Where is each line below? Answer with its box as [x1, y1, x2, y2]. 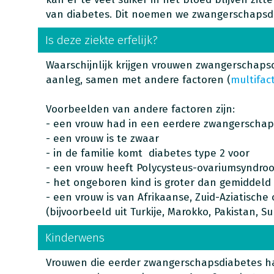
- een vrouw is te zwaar [45, 132, 165, 145]
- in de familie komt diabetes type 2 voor [45, 147, 250, 160]
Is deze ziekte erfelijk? [45, 33, 158, 47]
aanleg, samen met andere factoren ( [45, 73, 231, 86]
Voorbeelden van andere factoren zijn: [45, 103, 235, 116]
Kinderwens [45, 231, 105, 245]
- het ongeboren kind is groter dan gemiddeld [45, 176, 271, 189]
